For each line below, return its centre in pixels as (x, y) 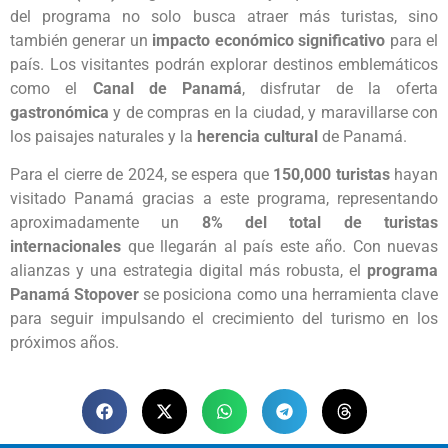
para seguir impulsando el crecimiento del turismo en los (224, 318)
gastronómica (59, 112)
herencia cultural (257, 136)
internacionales (65, 246)
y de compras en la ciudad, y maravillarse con (273, 112)
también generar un (81, 40)
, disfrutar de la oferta (340, 88)
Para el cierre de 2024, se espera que (142, 174)
